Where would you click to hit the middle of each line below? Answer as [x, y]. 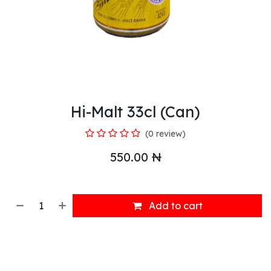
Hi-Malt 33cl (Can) [135, 111]
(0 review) [165, 133]
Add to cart [174, 205]
